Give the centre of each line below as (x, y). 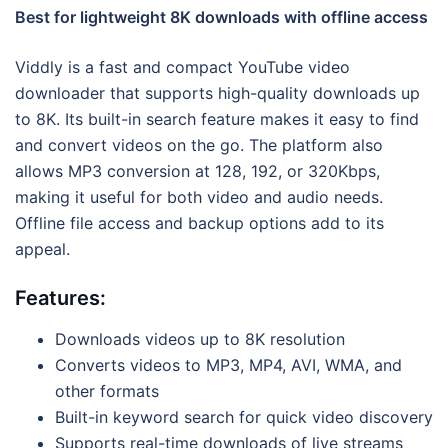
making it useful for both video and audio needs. (199, 196)
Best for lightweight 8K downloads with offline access (221, 16)
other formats (107, 390)
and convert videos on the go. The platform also (199, 144)
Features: (60, 297)
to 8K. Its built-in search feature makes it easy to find (217, 118)
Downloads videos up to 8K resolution (200, 338)
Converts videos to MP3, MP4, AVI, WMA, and (228, 364)
